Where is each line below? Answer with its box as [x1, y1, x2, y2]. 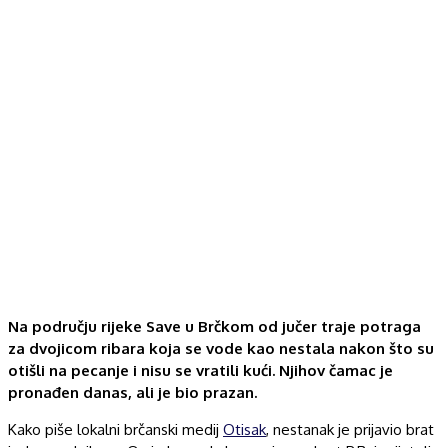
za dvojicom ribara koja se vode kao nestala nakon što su [8, 338, 434, 358]
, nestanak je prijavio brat [266, 419, 434, 439]
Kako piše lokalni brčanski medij [8, 419, 223, 439]
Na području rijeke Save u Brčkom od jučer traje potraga [8, 316, 421, 336]
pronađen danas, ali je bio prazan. [8, 382, 257, 402]
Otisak [223, 419, 266, 439]
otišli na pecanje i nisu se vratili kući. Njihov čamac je [8, 360, 393, 380]
